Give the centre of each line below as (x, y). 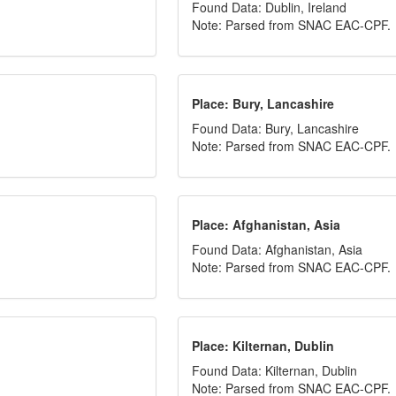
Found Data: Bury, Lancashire (276, 128)
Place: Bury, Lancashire (263, 103)
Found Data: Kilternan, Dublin (275, 370)
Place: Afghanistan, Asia (267, 225)
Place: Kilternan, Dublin (263, 346)
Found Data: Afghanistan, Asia (278, 249)
